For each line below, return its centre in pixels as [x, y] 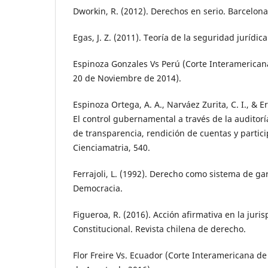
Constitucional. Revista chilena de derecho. [159, 229]
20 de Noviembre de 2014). [127, 78]
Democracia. [98, 188]
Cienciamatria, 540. [112, 147]
